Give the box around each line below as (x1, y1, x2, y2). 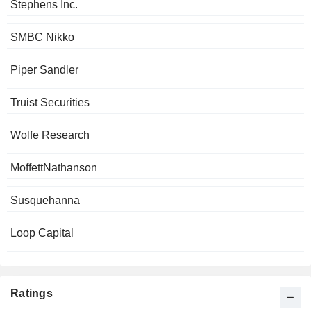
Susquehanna (10, 194, 80, 207)
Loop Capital (10, 227, 74, 239)
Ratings (10, 287, 53, 300)
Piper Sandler (10, 64, 78, 76)
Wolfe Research (10, 129, 90, 142)
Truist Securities (10, 96, 90, 109)
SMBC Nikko (10, 31, 74, 44)
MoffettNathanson (10, 162, 97, 174)
